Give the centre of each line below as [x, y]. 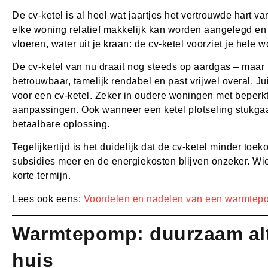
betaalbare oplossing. [61, 124]
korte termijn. [41, 176]
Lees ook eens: [48, 199]
